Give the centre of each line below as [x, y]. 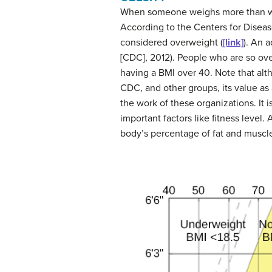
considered [145, 43]
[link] [233, 43]
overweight [194, 43]
